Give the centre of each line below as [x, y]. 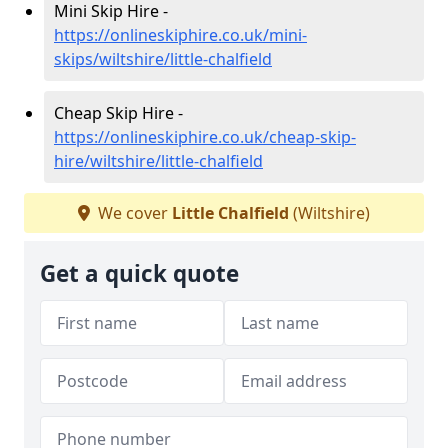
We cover [133, 212]
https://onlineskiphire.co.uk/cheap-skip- [205, 136]
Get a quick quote [139, 273]
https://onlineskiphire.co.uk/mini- [180, 34]
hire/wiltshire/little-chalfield [158, 160]
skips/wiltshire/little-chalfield [163, 58]
